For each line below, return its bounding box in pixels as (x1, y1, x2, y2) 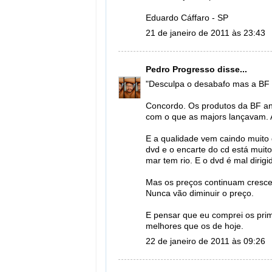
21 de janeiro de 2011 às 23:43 (146, 29, 265, 38)
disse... (215, 64, 247, 74)
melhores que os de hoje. (146, 222, 243, 231)
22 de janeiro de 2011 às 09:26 (146, 237, 265, 246)
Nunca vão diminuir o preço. (146, 189, 254, 199)
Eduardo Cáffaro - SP (146, 13, 228, 23)
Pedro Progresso (146, 64, 215, 74)
